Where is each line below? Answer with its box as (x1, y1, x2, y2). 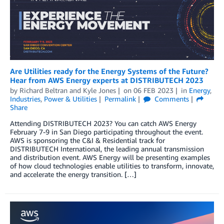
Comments (152, 94, 189, 103)
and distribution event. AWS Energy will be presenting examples (10, 152, 210, 161)
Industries (10, 94, 40, 103)
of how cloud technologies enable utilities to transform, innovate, (10, 161, 214, 170)
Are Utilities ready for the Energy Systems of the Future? (10, 66, 208, 75)
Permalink (104, 94, 136, 103)
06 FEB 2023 (133, 85, 173, 94)
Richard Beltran (19, 85, 67, 94)
